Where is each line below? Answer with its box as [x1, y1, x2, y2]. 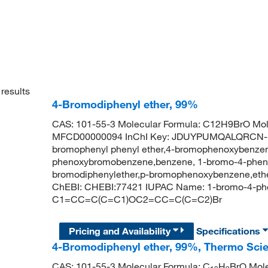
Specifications [196, 224, 263, 237]
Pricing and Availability [69, 224, 173, 237]
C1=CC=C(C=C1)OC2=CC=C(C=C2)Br [51, 193, 222, 206]
